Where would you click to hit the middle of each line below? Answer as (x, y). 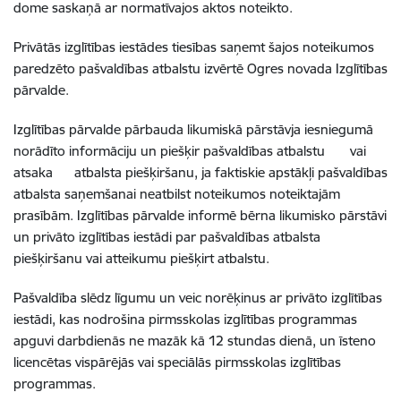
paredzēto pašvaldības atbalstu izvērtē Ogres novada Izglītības (200, 68)
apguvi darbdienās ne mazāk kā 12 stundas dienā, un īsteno (195, 341)
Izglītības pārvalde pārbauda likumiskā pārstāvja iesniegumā (193, 129)
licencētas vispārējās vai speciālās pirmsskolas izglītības (177, 362)
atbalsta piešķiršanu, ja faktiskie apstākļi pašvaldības (231, 172)
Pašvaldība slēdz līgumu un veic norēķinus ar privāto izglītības (198, 298)
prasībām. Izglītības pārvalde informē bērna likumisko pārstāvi (200, 215)
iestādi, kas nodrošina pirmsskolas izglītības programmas (185, 319)
